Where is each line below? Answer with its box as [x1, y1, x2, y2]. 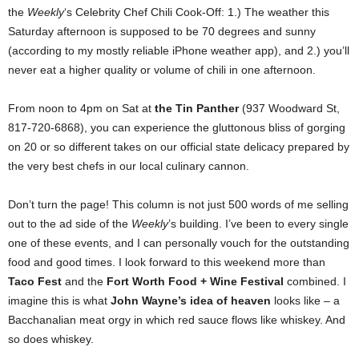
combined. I [284, 274, 346, 288]
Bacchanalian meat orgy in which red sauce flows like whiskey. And [8, 313, 345, 326]
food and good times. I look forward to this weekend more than [8, 255, 325, 268]
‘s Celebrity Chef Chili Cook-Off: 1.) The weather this [64, 5, 329, 18]
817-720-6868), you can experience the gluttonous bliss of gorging [8, 120, 345, 134]
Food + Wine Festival [168, 274, 284, 288]
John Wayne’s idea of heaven [111, 293, 271, 307]
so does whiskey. [8, 332, 94, 345]
